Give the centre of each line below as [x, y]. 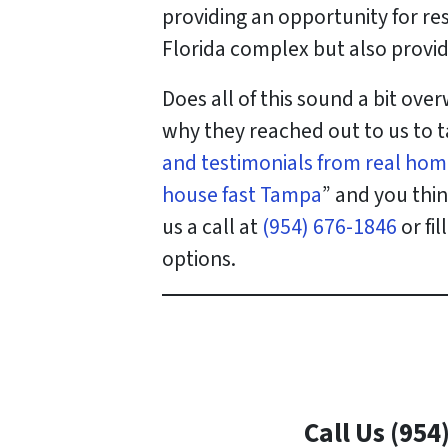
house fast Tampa [242, 195]
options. [199, 259]
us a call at [212, 227]
